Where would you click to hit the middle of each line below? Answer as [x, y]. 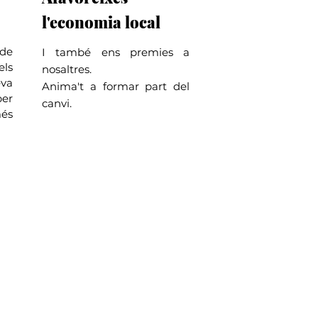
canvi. [57, 103]
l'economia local [101, 22]
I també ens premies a [116, 52]
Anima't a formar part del [116, 86]
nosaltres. [67, 69]
